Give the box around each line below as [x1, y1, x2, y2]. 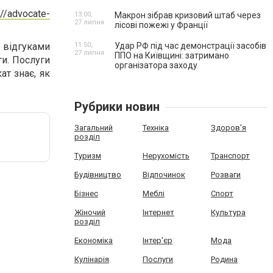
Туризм [74, 151, 101, 160]
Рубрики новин [74, 99, 160, 114]
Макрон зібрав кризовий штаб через [115, 10, 261, 20]
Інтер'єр [142, 236, 172, 245]
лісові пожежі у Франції [115, 20, 208, 30]
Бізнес [74, 189, 98, 198]
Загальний [74, 123, 113, 132]
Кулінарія [74, 255, 109, 264]
